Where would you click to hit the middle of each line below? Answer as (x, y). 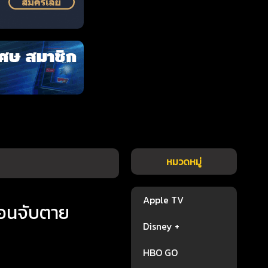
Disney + (162, 226)
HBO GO (161, 252)
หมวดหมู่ (184, 162)
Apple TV (164, 200)
